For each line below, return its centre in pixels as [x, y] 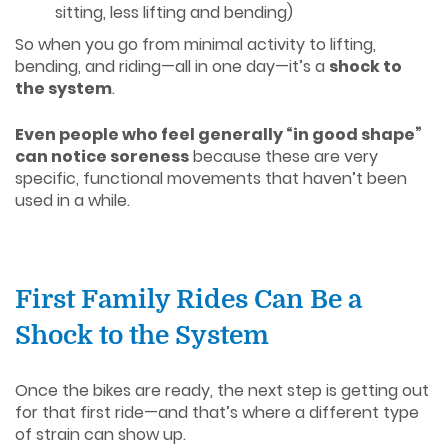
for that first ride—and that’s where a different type [217, 412]
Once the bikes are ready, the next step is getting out [222, 390]
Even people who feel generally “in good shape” [218, 134]
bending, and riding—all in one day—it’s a [172, 66]
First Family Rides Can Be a [188, 299]
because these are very [283, 156]
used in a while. [72, 200]
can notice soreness [102, 156]
